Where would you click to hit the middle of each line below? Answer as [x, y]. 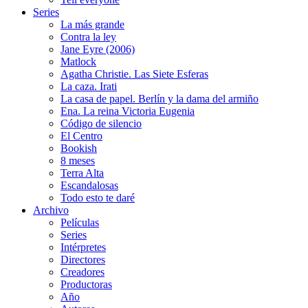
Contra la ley [88, 36]
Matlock [78, 61]
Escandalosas [89, 185]
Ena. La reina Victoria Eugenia [128, 111]
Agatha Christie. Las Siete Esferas [134, 74]
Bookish [79, 148]
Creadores [82, 272]
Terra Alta [82, 173]
